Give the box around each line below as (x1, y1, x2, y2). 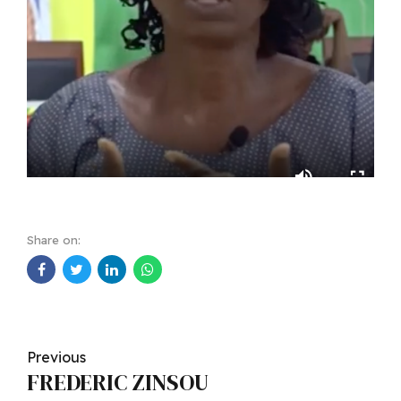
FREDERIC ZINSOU (27, 367, 209, 398)
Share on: (27, 232, 81, 247)
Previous (27, 348, 86, 367)
